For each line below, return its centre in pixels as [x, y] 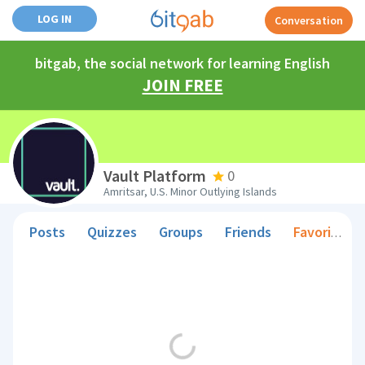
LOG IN [55, 19]
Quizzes [112, 232]
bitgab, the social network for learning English [182, 63]
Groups [181, 232]
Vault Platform [155, 176]
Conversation [309, 20]
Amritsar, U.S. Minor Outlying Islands [191, 191]
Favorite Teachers [312, 232]
